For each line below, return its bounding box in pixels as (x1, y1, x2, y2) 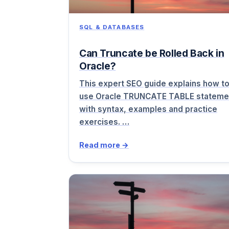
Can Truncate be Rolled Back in (79, 47, 224, 59)
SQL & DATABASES (79, 23, 145, 31)
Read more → (79, 141, 129, 150)
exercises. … (79, 117, 129, 127)
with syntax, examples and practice (79, 104, 217, 114)
